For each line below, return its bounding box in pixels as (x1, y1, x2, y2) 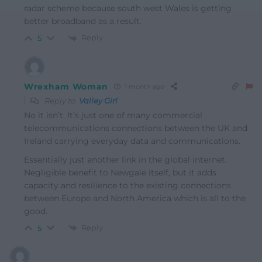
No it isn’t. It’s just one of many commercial (24, 109, 202, 120)
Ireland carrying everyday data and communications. (24, 135, 240, 146)
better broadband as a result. (24, 15, 142, 26)
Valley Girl (79, 95, 118, 105)
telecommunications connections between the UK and (24, 122, 247, 133)
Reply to (43, 95, 79, 105)
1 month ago (123, 82, 165, 91)
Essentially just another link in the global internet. (24, 154, 227, 165)
